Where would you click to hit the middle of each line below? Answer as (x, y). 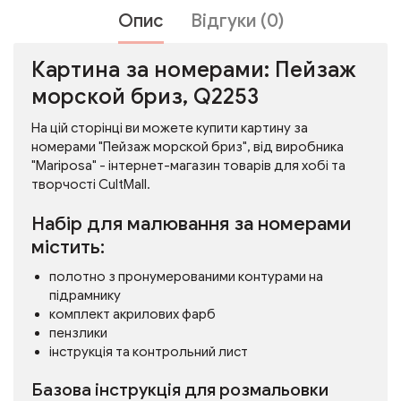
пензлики (78, 333)
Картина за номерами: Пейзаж (194, 70)
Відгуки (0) (237, 21)
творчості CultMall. (91, 184)
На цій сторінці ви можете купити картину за (170, 128)
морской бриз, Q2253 (145, 97)
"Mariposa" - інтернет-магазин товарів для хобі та (188, 166)
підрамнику (85, 295)
